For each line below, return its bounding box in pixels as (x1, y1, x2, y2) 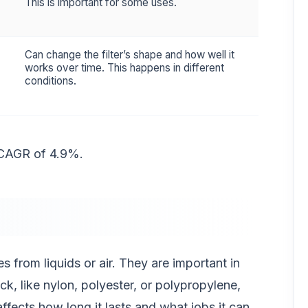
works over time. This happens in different (25, 61, 224, 74)
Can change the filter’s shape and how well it (25, 48, 234, 61)
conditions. (25, 74, 76, 87)
